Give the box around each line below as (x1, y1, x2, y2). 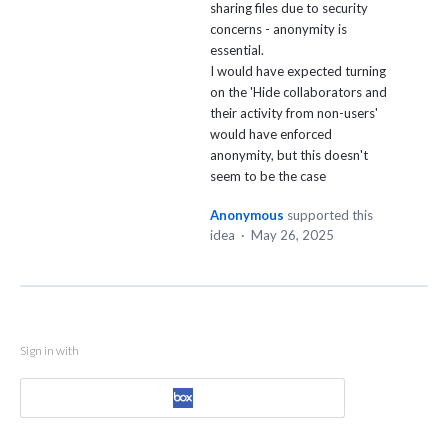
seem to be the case (210, 168, 326, 185)
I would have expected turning (210, 63, 386, 80)
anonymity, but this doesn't (210, 147, 368, 164)
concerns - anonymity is (210, 21, 347, 38)
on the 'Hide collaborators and (210, 84, 387, 101)
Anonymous (210, 207, 284, 224)
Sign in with (20, 343, 79, 359)
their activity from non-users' (210, 105, 378, 122)
